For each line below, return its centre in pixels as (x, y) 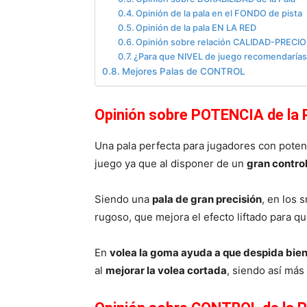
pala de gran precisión (207, 199)
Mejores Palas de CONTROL (183, 71)
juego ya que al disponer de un (171, 163)
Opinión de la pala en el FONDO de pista (219, 13)
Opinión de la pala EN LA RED (196, 27)
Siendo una (123, 199)
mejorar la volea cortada (166, 270)
